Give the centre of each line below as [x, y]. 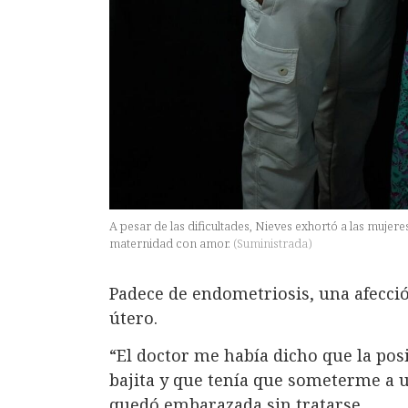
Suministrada [272, 243]
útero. [133, 317]
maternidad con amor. [171, 243]
